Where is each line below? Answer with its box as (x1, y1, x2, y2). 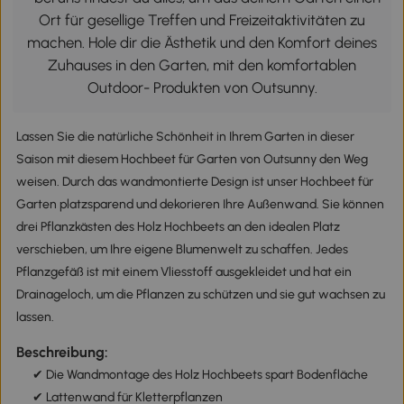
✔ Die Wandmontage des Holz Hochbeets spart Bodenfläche (32, 367, 368, 383)
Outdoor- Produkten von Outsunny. (87, 78, 317, 97)
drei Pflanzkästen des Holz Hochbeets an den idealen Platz (15, 219, 340, 235)
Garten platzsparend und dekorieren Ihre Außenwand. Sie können (15, 197, 384, 213)
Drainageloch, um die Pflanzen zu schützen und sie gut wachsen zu (15, 287, 385, 303)
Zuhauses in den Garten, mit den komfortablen (48, 56, 356, 75)
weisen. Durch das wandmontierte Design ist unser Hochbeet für (15, 174, 373, 190)
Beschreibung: (15, 344, 108, 362)
